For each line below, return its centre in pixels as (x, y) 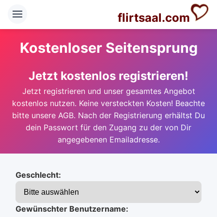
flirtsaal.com (154, 17)
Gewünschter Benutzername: (72, 209)
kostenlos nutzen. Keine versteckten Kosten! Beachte (108, 103)
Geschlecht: (38, 175)
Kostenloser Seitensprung (108, 48)
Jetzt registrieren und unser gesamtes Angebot (108, 91)
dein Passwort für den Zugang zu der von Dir (108, 127)
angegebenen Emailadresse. (108, 139)
